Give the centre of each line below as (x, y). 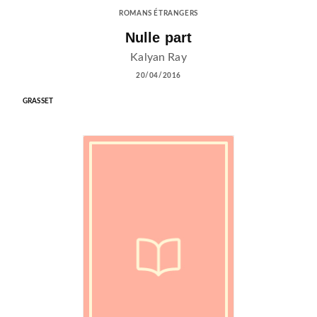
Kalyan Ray (158, 57)
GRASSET (38, 101)
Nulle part (158, 38)
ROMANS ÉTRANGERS (158, 14)
